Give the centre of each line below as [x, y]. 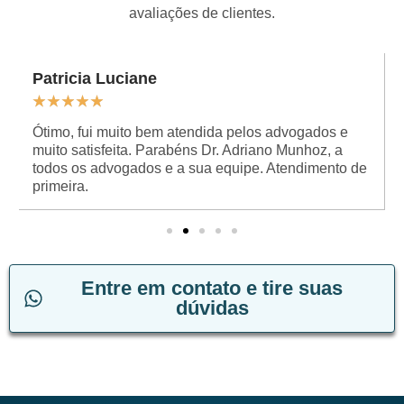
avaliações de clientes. [202, 13]
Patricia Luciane [94, 78]
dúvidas [212, 308]
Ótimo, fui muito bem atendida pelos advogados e [190, 132]
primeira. [60, 186]
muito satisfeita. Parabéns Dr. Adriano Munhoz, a [187, 150]
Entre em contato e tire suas [212, 288]
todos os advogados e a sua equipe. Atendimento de [199, 168]
